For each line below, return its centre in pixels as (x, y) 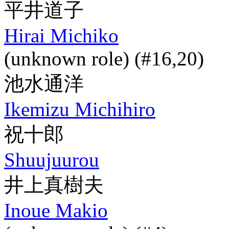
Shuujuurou (52, 160)
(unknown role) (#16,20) (104, 59)
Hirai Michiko (61, 36)
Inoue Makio (56, 210)
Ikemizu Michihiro (80, 109)
